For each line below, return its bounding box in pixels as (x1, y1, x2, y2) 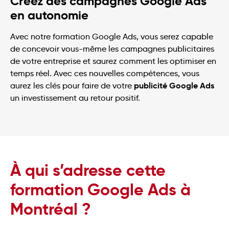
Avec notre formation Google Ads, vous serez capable (10, 31, 213, 41)
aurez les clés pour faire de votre (10, 80, 132, 90)
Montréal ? (10, 199, 91, 220)
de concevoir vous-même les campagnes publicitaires (10, 43, 214, 54)
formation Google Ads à (10, 179, 191, 200)
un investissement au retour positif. (10, 93, 140, 103)
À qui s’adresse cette (10, 160, 166, 181)
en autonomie (10, 7, 88, 23)
